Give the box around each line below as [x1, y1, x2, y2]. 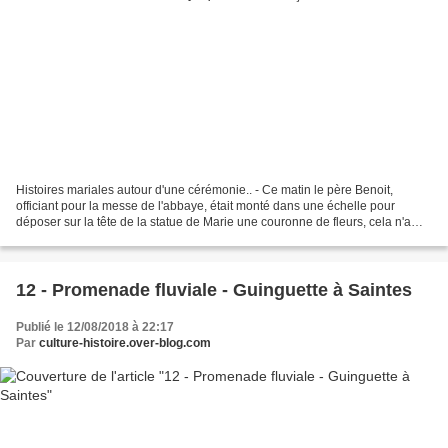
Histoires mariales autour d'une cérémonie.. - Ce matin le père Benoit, [16, 182, 393, 197]
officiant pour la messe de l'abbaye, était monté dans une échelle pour [16, 198, 395, 213]
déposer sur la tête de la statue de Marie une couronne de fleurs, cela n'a [16, 214, 411, 229]
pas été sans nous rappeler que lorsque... [16, 230, 241, 245]
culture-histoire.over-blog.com [39, 335, 211, 350]
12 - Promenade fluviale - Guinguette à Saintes [16, 279, 412, 300]
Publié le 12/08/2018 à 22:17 [16, 319, 174, 334]
